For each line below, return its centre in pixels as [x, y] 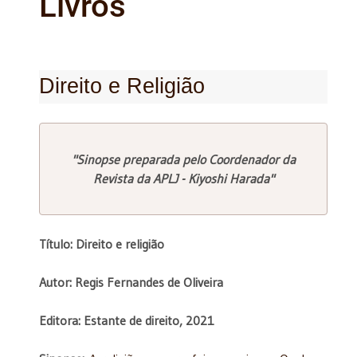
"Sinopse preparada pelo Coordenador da [183, 159]
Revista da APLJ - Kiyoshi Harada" [183, 178]
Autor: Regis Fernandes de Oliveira [131, 282]
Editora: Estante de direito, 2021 [127, 320]
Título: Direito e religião [102, 243]
